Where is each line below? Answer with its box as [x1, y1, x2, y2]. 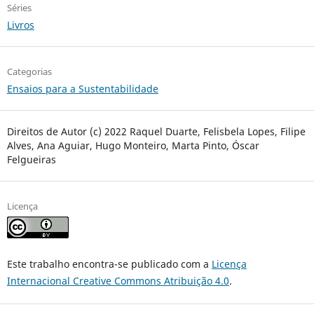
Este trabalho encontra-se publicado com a [6, 257, 212, 271]
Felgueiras [6, 153, 56, 167]
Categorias [6, 65, 52, 78]
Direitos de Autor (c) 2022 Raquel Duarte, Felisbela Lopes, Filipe [6, 125, 306, 139]
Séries [6, 1, 32, 15]
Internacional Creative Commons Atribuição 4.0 [6, 274, 229, 288]
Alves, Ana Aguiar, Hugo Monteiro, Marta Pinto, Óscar [6, 139, 259, 153]
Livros [6, 18, 34, 32]
